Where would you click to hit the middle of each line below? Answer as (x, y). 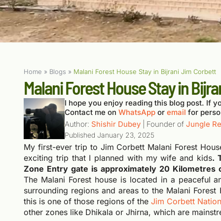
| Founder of (164, 124)
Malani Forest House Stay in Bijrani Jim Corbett (145, 72)
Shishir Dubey (116, 124)
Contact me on (92, 112)
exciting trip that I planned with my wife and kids (118, 158)
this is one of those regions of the (88, 202)
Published (80, 135)
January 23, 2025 (126, 135)
